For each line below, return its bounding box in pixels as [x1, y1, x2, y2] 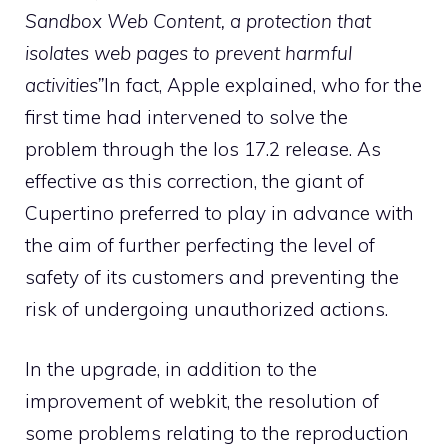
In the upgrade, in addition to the [25, 357, 317, 381]
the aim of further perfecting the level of [25, 232, 375, 257]
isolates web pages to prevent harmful [25, 40, 352, 65]
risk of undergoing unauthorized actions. [25, 296, 388, 321]
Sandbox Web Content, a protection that [25, 8, 371, 33]
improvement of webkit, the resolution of [25, 389, 379, 413]
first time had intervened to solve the [25, 104, 348, 129]
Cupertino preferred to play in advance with [25, 200, 414, 225]
